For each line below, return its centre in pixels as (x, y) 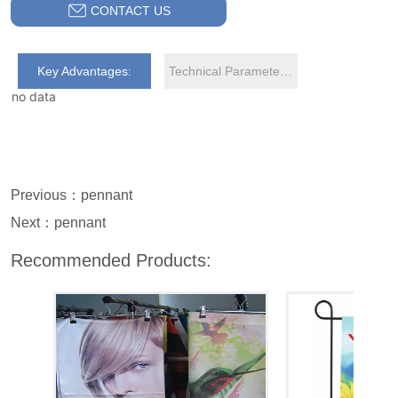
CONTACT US (131, 11)
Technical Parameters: (286, 72)
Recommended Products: (111, 261)
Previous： (46, 195)
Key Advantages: (84, 72)
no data (33, 97)
